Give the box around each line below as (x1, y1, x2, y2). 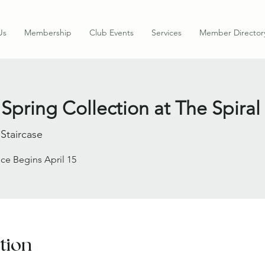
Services (151, 27, 182, 38)
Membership (24, 27, 72, 38)
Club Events (89, 27, 134, 38)
